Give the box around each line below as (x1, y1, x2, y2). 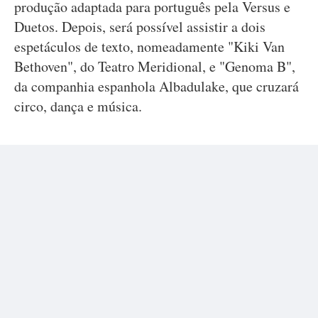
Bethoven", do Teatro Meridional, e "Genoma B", (14, 57, 295, 76)
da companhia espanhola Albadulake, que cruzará (14, 77, 299, 96)
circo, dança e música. (14, 97, 142, 116)
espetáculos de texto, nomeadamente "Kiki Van (14, 37, 285, 56)
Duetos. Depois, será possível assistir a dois (14, 17, 265, 36)
